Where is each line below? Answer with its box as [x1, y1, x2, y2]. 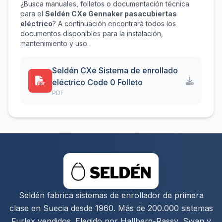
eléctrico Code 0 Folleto [52, 77, 143, 87]
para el [20, 9, 45, 18]
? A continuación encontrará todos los [53, 19, 176, 28]
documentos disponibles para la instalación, [20, 29, 163, 38]
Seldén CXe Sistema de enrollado [52, 65, 178, 75]
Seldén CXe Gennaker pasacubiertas [45, 9, 177, 18]
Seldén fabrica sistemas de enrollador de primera [18, 190, 204, 200]
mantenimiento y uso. [20, 39, 89, 48]
